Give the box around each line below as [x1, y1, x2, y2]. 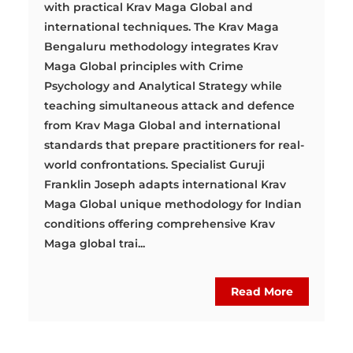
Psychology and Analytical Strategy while [44, 78, 283, 93]
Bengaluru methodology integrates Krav [44, 39, 279, 54]
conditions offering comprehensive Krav [44, 216, 276, 231]
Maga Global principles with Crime [44, 58, 244, 73]
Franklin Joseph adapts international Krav [44, 176, 287, 191]
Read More [230, 284, 293, 299]
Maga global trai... [44, 236, 146, 251]
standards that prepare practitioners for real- [44, 137, 305, 152]
